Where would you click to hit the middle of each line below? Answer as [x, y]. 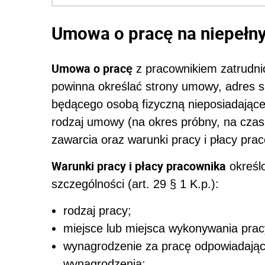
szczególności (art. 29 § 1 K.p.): [135, 184]
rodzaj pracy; [97, 210]
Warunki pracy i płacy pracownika [139, 166]
